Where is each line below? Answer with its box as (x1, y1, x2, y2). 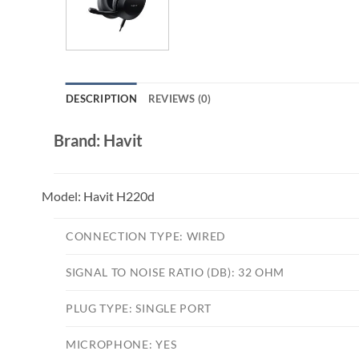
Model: (42, 188, 83, 204)
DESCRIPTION (66, 92, 137, 106)
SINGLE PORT (135, 302, 212, 316)
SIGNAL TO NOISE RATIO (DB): (66, 266, 239, 280)
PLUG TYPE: (66, 302, 136, 316)
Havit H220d (83, 188, 155, 204)
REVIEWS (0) (147, 92, 212, 106)
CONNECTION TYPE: (66, 230, 187, 244)
